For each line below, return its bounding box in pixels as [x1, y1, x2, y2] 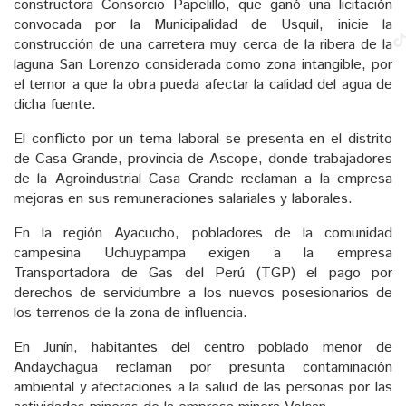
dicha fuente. [14, 94, 96, 116]
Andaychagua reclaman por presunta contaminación [14, 357, 392, 379]
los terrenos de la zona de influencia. [14, 303, 247, 324]
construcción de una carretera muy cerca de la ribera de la [14, 34, 392, 56]
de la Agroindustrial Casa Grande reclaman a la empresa [14, 169, 392, 190]
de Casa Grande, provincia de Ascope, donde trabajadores [14, 149, 392, 170]
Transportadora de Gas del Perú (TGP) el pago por [14, 263, 392, 285]
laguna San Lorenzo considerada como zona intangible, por [14, 54, 392, 76]
